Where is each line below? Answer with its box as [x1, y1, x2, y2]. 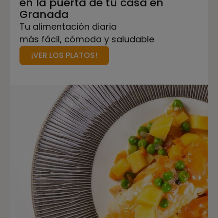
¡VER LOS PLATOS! [31, 50, 97, 61]
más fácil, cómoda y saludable [19, 33, 154, 45]
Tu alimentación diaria [19, 20, 117, 33]
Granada [19, 7, 69, 22]
